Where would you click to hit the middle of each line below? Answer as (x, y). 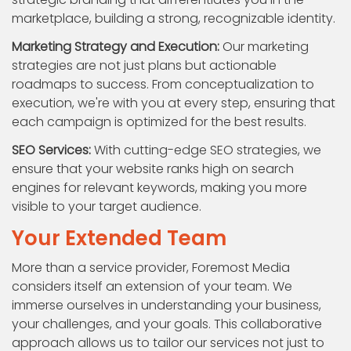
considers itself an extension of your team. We (152, 286)
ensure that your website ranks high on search (153, 169)
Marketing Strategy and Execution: (116, 47)
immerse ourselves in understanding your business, (166, 305)
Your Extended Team (119, 238)
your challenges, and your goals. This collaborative (167, 324)
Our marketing (264, 47)
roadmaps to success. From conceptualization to (163, 84)
